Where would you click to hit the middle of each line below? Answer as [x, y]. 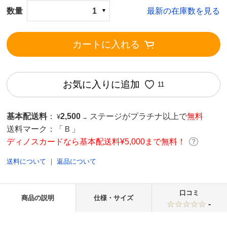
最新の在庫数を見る [184, 11]
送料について [27, 161]
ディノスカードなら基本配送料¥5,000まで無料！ [96, 141]
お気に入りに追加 [102, 85]
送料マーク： [31, 129]
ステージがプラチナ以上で [138, 116]
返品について [77, 161]
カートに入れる [106, 45]
